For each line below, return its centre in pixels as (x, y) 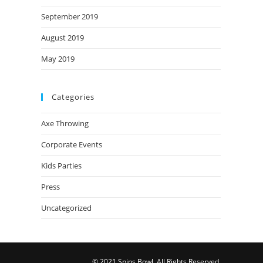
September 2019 (70, 16)
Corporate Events (72, 144)
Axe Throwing (65, 123)
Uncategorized (66, 208)
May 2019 (58, 59)
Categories (73, 97)
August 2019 (63, 38)
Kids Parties (61, 166)
